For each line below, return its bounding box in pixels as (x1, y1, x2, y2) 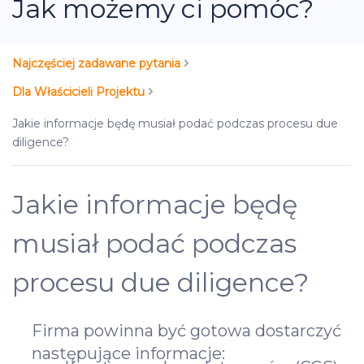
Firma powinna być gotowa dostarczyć (32, 320, 341, 340)
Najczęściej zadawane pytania (12, 55, 184, 71)
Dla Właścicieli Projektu (12, 84, 148, 99)
